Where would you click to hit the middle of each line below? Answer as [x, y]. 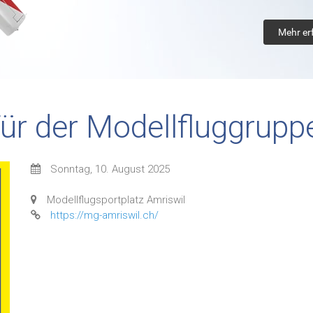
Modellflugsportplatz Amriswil [116, 200]
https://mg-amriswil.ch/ [104, 215]
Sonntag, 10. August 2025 [110, 169]
